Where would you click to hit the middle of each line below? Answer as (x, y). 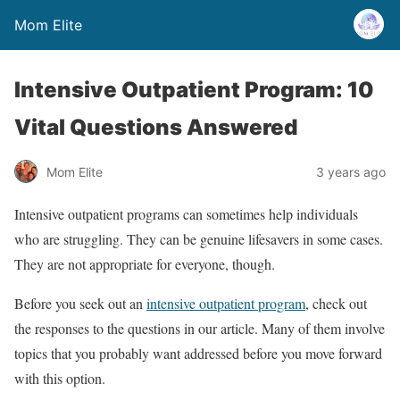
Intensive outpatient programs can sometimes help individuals (186, 214)
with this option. (62, 378)
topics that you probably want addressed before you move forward (198, 353)
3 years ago (351, 171)
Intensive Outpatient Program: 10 (194, 90)
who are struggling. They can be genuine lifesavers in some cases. (199, 239)
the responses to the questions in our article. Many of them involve (200, 328)
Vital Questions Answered (160, 127)
